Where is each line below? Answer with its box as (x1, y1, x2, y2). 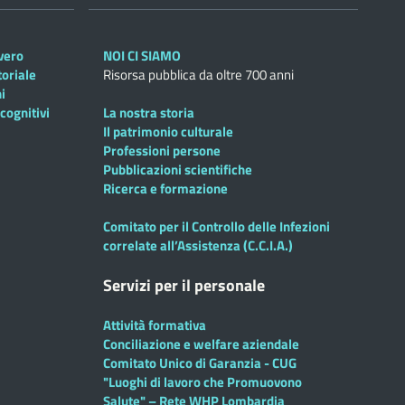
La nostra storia (103, 102, 194, 123)
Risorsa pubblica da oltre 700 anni (103, 64, 294, 85)
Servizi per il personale (103, 273, 265, 297)
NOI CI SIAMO (103, 45, 181, 66)
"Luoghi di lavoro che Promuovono (103, 372, 302, 392)
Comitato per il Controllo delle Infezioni (103, 216, 330, 237)
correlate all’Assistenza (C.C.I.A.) (103, 235, 293, 256)
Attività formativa (103, 315, 206, 335)
